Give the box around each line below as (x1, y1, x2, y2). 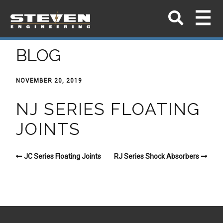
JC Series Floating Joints (24, 152, 101, 160)
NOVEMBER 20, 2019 (16, 77, 82, 84)
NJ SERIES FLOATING (16, 99, 200, 119)
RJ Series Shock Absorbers (114, 152, 199, 160)
